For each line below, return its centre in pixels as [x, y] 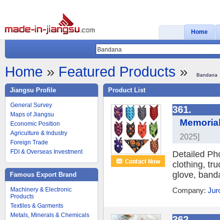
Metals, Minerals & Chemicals [50, 215]
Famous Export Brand [43, 175]
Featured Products [117, 71]
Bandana [207, 75]
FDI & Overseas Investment [46, 152]
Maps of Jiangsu [32, 114]
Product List [127, 90]
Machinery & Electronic [41, 190]
